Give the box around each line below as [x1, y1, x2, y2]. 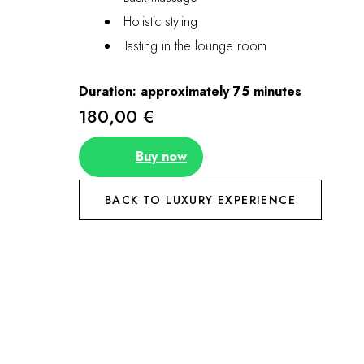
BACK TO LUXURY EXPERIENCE [105, 192, 296, 208]
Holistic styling [123, 12, 197, 31]
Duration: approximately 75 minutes [79, 82, 301, 101]
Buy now [136, 147, 187, 166]
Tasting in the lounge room [123, 37, 266, 55]
